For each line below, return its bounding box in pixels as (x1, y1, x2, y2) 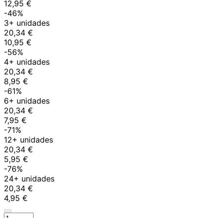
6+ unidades (4, 95, 50, 106)
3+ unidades (4, 18, 50, 28)
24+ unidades (4, 173, 54, 183)
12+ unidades (4, 134, 53, 145)
